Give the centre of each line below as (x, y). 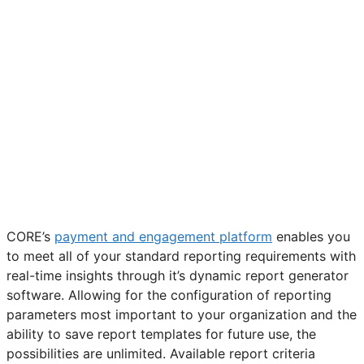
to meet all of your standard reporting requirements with (181, 256)
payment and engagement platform (163, 237)
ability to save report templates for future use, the (161, 334)
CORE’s (30, 237)
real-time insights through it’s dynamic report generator (178, 276)
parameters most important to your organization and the (182, 315)
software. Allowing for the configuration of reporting (169, 295)
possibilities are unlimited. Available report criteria (161, 354)
